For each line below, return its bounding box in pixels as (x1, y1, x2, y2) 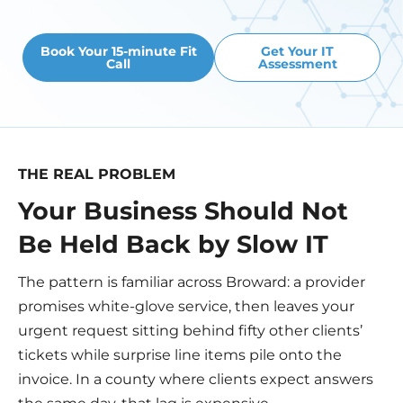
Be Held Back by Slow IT (18, 229, 328, 260)
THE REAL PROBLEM (18, 165, 175, 183)
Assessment (257, 55, 337, 72)
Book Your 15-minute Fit (40, 42, 197, 59)
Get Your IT (261, 42, 335, 59)
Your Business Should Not (18, 196, 348, 227)
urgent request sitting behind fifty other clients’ (18, 322, 363, 340)
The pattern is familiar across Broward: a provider (18, 273, 365, 291)
